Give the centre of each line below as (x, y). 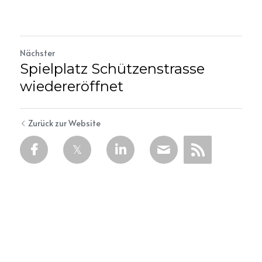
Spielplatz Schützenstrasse (112, 68)
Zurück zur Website (64, 123)
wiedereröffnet (72, 86)
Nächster (37, 53)
